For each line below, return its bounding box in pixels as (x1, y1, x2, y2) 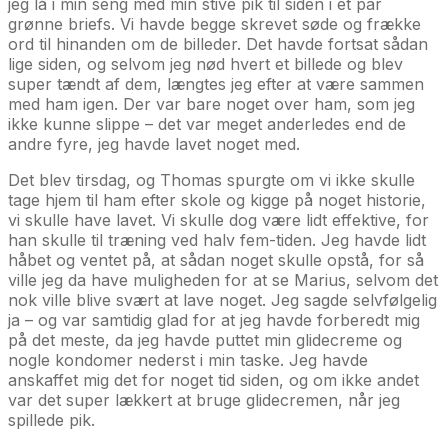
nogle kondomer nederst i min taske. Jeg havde (8, 349, 368, 370)
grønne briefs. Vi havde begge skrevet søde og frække (8, 13, 421, 34)
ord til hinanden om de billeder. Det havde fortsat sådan (8, 33, 428, 54)
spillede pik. (8, 409, 95, 430)
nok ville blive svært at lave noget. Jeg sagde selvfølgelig (8, 289, 437, 310)
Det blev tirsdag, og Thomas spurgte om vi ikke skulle (8, 169, 415, 190)
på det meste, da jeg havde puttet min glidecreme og (8, 329, 402, 350)
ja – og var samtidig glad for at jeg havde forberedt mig (8, 309, 420, 330)
